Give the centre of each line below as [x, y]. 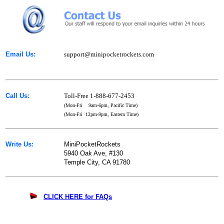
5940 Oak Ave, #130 [93, 153]
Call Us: [17, 96]
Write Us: [19, 144]
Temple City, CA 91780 [97, 162]
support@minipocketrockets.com [109, 54]
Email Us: [20, 54]
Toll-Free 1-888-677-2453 [99, 96]
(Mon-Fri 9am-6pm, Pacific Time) [101, 105]
